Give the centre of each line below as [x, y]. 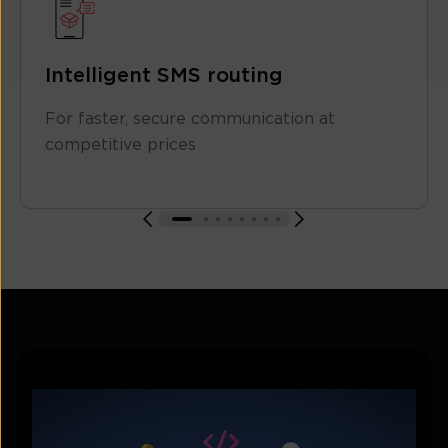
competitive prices [120, 145]
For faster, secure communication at [190, 119]
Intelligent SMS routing [164, 76]
